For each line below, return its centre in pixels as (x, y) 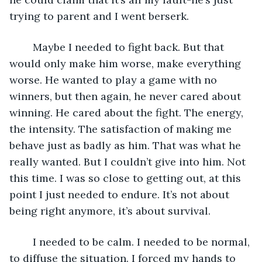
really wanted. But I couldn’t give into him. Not (129, 161)
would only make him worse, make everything (127, 63)
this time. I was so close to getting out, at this (127, 178)
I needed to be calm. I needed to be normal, (27, 242)
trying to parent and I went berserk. (101, 16)
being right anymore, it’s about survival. (111, 211)
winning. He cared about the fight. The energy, (128, 112)
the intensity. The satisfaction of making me (122, 129)
